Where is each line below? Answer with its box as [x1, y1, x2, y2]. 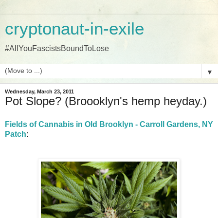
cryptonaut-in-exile [5, 19, 144, 38]
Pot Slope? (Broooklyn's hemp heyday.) [5, 94, 207, 108]
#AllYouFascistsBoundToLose [5, 44, 109, 53]
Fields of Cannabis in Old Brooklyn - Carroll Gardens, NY [5, 120, 213, 128]
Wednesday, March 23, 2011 [5, 89, 74, 94]
